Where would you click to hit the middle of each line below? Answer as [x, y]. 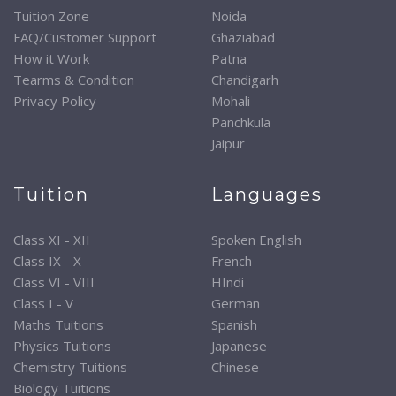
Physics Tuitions [62, 345]
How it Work [51, 58]
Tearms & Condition [74, 79]
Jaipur [228, 143]
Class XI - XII [52, 239]
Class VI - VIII [54, 282]
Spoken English [256, 239]
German [236, 303]
